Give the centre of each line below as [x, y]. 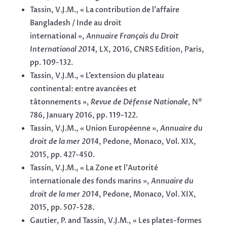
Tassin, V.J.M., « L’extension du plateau [97, 76]
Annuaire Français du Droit [132, 36]
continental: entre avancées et [83, 89]
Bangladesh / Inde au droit [75, 23]
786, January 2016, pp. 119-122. [84, 116]
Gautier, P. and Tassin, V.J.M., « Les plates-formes [116, 221]
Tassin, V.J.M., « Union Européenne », [95, 129]
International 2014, [64, 50]
